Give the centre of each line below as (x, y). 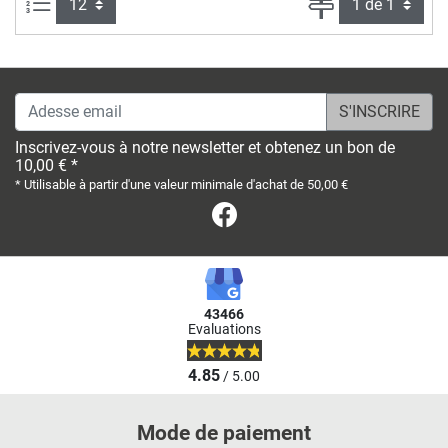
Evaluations (224, 329)
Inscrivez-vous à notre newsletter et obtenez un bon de (205, 147)
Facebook (273, 213)
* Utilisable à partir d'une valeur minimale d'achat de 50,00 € (181, 184)
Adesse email (61, 103)
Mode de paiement (224, 432)
